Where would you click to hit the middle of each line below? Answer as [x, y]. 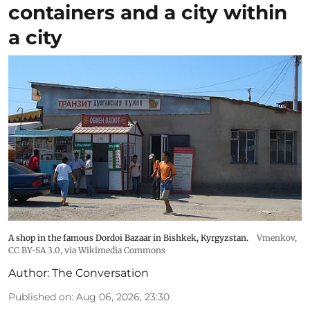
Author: [29, 273]
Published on [40, 297]
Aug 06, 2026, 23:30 [123, 297]
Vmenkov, [277, 237]
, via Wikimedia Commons [113, 250]
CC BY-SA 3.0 [34, 250]
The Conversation [100, 273]
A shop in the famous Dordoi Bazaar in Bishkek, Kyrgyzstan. [128, 237]
